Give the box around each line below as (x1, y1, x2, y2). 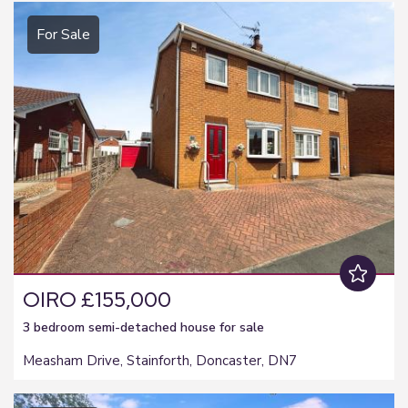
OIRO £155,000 (23, 285, 171, 313)
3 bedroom (23, 318, 88, 336)
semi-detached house (88, 318, 216, 336)
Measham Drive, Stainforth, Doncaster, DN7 (23, 351, 297, 370)
